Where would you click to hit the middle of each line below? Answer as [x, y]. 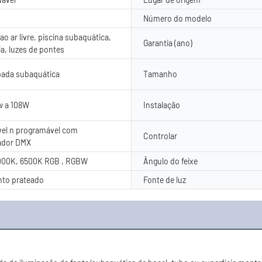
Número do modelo [177, 18]
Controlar [160, 136]
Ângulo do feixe [170, 161]
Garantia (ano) [168, 43]
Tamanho [160, 74]
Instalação [162, 105]
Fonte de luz [165, 180]
